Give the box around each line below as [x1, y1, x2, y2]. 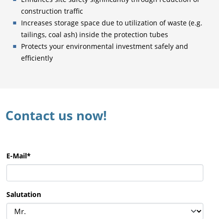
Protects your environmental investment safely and [21, 41, 189, 51]
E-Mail [6, 151, 27, 160]
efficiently [21, 53, 53, 63]
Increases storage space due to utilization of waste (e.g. [21, 18, 203, 27]
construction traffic [21, 6, 84, 16]
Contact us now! [5, 106, 107, 124]
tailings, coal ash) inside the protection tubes [21, 29, 169, 39]
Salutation [6, 189, 41, 199]
